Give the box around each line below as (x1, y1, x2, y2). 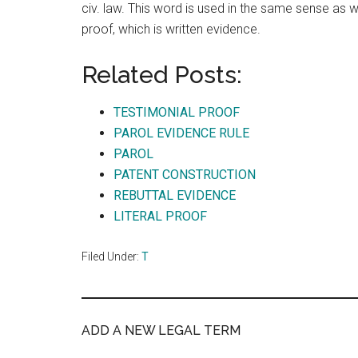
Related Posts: (82, 61, 242, 89)
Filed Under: (82, 250, 141, 263)
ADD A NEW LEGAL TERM (82, 323, 241, 338)
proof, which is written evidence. (82, 22, 261, 37)
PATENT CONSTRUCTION (113, 167, 256, 182)
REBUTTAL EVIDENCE (113, 188, 236, 203)
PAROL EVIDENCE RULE (113, 125, 249, 141)
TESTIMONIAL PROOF (113, 105, 240, 120)
